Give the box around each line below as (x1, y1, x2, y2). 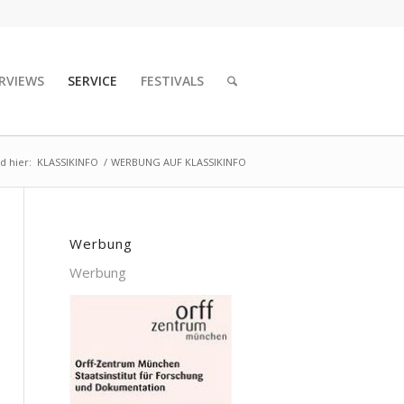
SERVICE (68, 72, 118, 89)
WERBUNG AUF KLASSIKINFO (111, 155, 246, 169)
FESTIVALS (141, 72, 205, 89)
